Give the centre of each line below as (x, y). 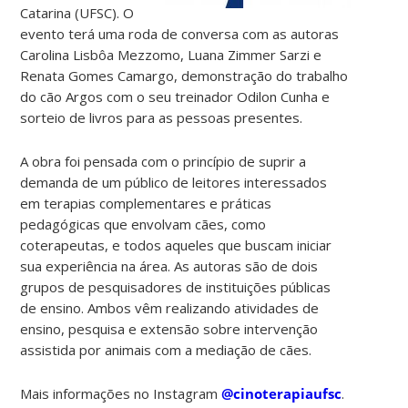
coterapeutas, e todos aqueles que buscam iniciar (176, 245)
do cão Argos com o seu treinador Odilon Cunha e (175, 96)
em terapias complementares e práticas (146, 203)
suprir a (283, 161)
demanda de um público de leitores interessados (174, 182)
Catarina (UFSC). (72, 12)
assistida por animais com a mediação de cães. (168, 349)
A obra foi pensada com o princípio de (140, 161)
